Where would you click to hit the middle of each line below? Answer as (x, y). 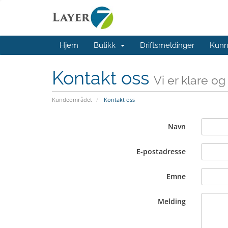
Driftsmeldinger (167, 45)
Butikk (107, 45)
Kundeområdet (72, 99)
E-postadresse (161, 151)
